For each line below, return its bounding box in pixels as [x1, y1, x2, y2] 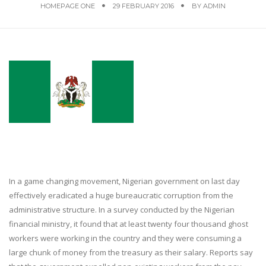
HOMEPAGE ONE [40, 2, 95, 10]
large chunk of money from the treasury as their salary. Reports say [9, 246, 253, 258]
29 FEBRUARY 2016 [113, 2, 174, 10]
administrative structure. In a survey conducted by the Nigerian [9, 204, 235, 215]
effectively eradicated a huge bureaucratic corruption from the [9, 189, 233, 201]
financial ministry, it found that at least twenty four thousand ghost [9, 218, 248, 229]
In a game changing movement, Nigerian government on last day [9, 175, 240, 186]
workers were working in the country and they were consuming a [9, 232, 242, 243]
